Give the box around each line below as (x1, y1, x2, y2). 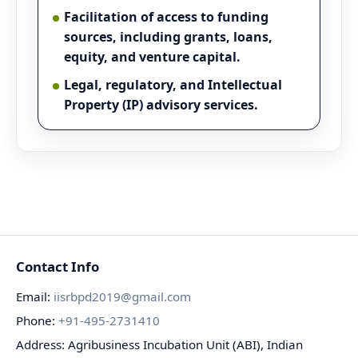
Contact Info (16, 257, 99, 276)
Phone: (16, 312, 58, 328)
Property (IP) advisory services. (64, 96, 258, 113)
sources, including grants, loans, (64, 28, 272, 46)
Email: (16, 288, 54, 304)
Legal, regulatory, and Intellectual (64, 76, 282, 93)
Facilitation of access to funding (64, 8, 268, 26)
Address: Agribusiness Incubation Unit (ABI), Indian (16, 336, 303, 352)
